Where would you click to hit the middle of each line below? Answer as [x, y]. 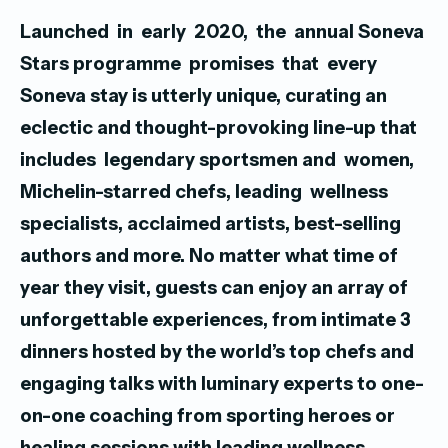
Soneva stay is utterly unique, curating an [203, 96]
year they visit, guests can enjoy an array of [214, 288]
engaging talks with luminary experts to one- [222, 384]
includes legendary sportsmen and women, [217, 160]
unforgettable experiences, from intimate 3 [215, 320]
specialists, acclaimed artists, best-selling [210, 224]
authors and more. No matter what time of [209, 256]
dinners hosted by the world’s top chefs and [217, 352]
